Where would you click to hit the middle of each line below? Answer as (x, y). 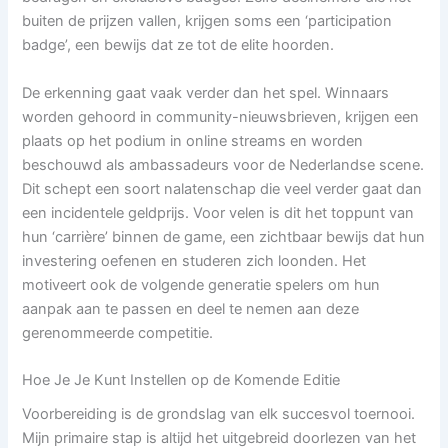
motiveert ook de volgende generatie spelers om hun (201, 284)
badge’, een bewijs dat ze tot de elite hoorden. (178, 45)
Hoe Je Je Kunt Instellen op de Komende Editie (181, 380)
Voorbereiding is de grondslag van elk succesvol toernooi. (219, 414)
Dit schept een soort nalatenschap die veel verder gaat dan (222, 188)
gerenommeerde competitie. (118, 332)
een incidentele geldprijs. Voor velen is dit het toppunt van (218, 212)
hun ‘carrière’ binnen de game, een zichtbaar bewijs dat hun (224, 236)
